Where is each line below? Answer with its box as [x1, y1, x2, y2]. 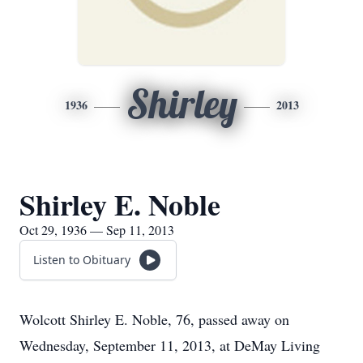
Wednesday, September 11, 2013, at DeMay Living [19, 335, 320, 355]
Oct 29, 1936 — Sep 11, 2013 [19, 221, 174, 238]
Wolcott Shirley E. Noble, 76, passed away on [19, 310, 289, 329]
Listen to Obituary [33, 252, 130, 267]
